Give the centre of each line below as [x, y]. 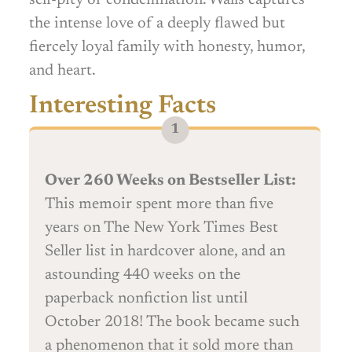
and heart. [62, 70]
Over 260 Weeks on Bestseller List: [170, 181]
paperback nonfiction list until [146, 299]
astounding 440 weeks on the [143, 275]
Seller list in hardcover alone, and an [165, 252]
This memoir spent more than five [159, 205]
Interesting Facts [123, 106]
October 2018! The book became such [172, 323]
